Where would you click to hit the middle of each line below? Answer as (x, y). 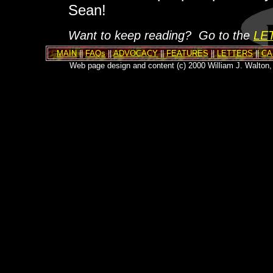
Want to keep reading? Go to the (161, 35)
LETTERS (235, 53)
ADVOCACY (136, 53)
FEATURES (187, 53)
